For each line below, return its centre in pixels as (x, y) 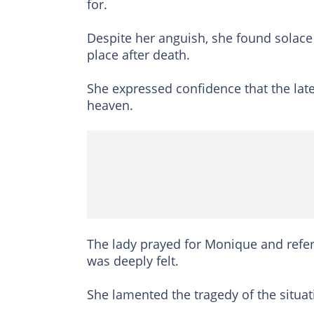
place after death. (138, 55)
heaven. (110, 105)
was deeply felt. (133, 261)
